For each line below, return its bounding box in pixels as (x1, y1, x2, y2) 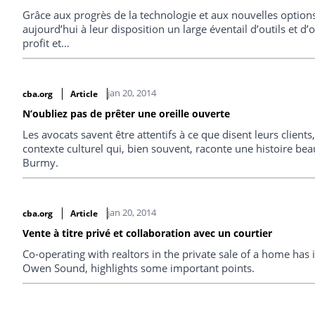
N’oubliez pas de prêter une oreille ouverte (22, 106, 230, 120)
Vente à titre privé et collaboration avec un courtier (22, 226, 272, 240)
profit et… (22, 36, 70, 51)
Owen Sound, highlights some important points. (22, 260, 255, 275)
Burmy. (22, 155, 58, 169)
